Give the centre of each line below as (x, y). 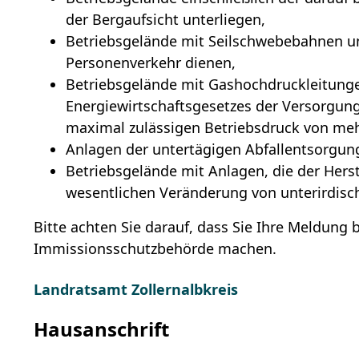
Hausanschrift (102, 329)
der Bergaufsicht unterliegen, (166, 20)
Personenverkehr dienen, (151, 63)
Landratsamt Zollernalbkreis (136, 290)
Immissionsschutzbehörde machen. (155, 249)
